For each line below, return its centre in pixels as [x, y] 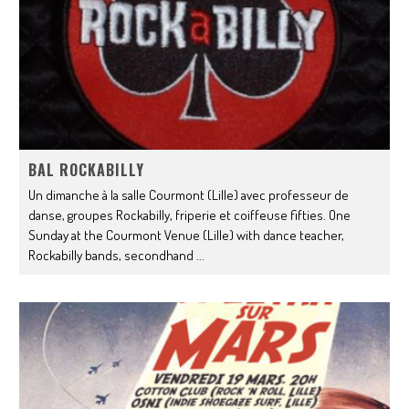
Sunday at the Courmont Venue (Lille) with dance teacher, [187, 235]
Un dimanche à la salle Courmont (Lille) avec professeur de [189, 194]
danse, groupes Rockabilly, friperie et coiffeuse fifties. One [190, 215]
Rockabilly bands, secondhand [113, 255]
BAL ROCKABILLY [87, 169]
